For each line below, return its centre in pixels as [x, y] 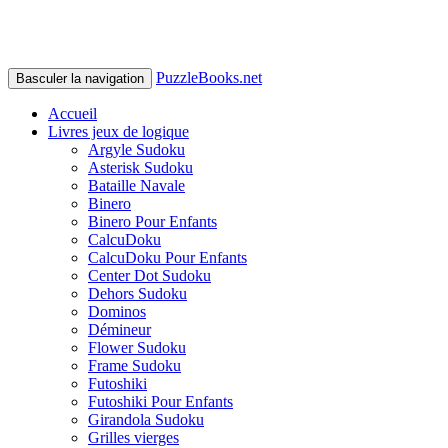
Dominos [117, 311]
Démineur [119, 329]
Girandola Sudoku [146, 419]
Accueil [72, 113]
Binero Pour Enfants [152, 221]
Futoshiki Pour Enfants [160, 401]
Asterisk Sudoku [140, 167]
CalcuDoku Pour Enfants [167, 257]
